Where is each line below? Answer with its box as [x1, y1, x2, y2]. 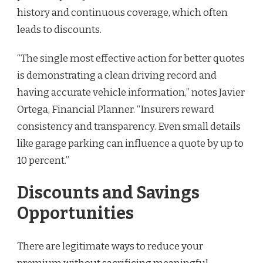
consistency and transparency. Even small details [17, 120, 241, 133]
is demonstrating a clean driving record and [17, 69, 217, 82]
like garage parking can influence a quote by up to [17, 137, 244, 150]
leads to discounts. [17, 23, 102, 36]
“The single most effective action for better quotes [17, 52, 245, 65]
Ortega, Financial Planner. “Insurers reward [17, 103, 214, 116]
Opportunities [17, 203, 134, 224]
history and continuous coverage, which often [17, 6, 228, 19]
